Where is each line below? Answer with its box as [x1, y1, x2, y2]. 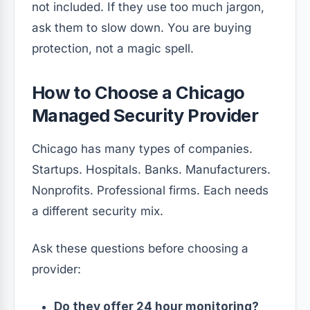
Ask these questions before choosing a [32, 241, 248, 255]
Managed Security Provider [32, 104, 259, 126]
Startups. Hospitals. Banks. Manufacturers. [32, 162, 271, 176]
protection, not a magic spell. [32, 41, 194, 55]
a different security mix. [32, 203, 163, 218]
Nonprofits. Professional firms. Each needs [32, 183, 268, 197]
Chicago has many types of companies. [32, 141, 253, 156]
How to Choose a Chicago [32, 81, 245, 103]
